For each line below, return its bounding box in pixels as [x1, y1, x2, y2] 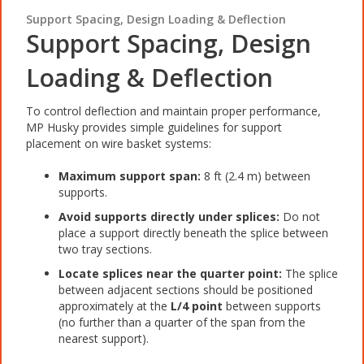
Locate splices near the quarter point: [58, 265, 282, 281]
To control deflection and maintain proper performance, [26, 102, 321, 119]
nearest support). [58, 330, 149, 346]
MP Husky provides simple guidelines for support [26, 119, 282, 135]
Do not [279, 208, 320, 224]
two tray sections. [58, 240, 152, 257]
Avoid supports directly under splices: [58, 208, 279, 224]
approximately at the [58, 297, 171, 314]
